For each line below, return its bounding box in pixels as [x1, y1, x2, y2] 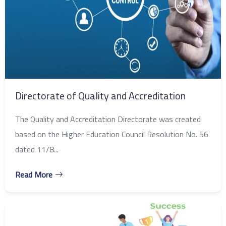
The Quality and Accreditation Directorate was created [15, 111, 201, 127]
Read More [15, 166, 52, 182]
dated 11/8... [15, 141, 59, 157]
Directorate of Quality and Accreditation [15, 86, 186, 105]
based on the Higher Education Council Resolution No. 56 [15, 126, 208, 142]
